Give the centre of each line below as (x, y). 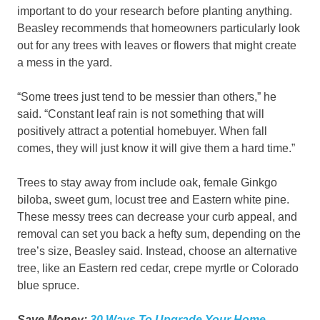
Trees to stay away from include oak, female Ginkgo (147, 183)
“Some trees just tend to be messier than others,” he (147, 97)
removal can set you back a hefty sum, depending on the (159, 234)
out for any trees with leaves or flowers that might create (157, 46)
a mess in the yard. (65, 63)
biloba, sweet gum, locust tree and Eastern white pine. (153, 200)
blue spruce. (48, 286)
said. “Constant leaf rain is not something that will (141, 114)
